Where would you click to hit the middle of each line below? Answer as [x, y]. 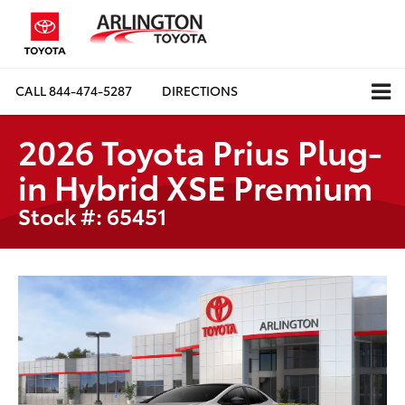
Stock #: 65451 [93, 215]
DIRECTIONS [200, 91]
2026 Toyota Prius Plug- [200, 150]
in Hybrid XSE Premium [195, 185]
